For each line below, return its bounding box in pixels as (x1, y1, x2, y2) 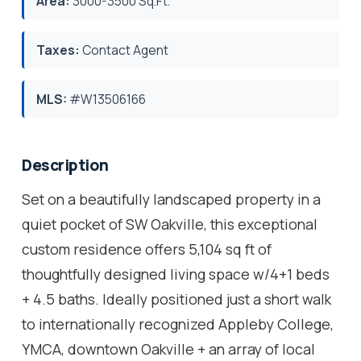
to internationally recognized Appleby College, (22, 313, 334, 334)
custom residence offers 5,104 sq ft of (22, 239, 272, 259)
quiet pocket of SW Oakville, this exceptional (22, 214, 317, 234)
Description (22, 154, 109, 176)
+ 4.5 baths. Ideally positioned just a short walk (22, 288, 331, 309)
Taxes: (36, 40, 80, 59)
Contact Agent (80, 40, 168, 59)
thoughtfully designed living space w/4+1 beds (22, 263, 330, 284)
